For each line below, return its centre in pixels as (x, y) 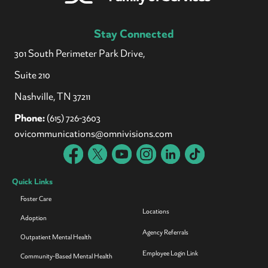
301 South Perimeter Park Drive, (80, 54)
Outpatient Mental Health (56, 237)
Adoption (33, 218)
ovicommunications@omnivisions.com (93, 134)
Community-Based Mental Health (66, 257)
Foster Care (36, 199)
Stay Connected (134, 34)
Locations (156, 212)
